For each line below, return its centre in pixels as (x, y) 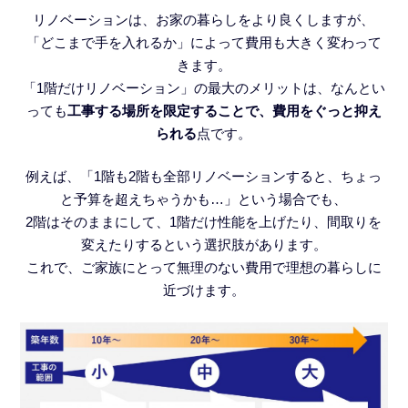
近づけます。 (204, 291)
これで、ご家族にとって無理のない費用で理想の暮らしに (204, 268)
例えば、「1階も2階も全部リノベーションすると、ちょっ (204, 177)
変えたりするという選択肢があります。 (204, 245)
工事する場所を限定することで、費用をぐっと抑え (224, 110)
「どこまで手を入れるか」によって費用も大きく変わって (204, 42)
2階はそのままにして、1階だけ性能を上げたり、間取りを (204, 222)
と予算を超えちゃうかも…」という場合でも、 (204, 199)
